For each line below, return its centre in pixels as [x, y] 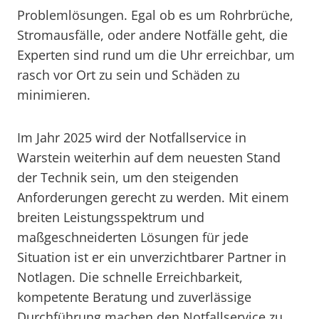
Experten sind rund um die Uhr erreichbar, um [156, 55]
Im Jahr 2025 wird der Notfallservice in [132, 137]
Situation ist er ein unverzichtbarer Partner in [152, 257]
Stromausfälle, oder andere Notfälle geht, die [152, 35]
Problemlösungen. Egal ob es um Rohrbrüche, [155, 15]
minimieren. [54, 95]
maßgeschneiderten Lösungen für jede [133, 237]
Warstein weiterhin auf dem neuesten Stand [149, 157]
